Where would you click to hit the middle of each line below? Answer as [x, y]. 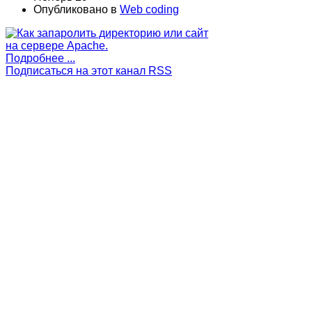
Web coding [149, 9]
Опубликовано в [75, 9]
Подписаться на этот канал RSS [89, 70]
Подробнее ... [40, 58]
